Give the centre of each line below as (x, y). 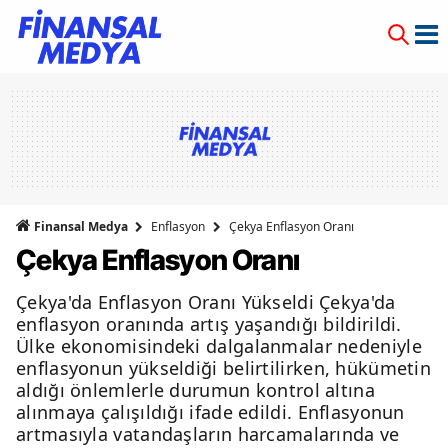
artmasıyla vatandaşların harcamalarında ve (208, 434)
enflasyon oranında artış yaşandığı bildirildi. (209, 324)
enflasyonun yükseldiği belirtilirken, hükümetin (224, 368)
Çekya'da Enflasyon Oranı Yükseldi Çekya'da (206, 302)
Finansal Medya (81, 226)
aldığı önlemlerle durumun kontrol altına (195, 390)
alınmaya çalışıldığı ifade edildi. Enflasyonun (210, 412)
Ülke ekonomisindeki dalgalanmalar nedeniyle (219, 346)
